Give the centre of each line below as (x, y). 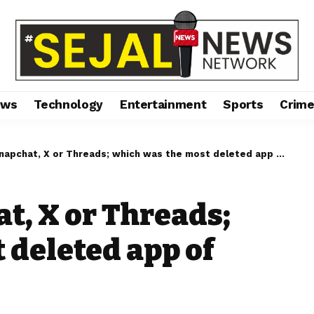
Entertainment (163, 105)
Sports (243, 105)
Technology (68, 105)
